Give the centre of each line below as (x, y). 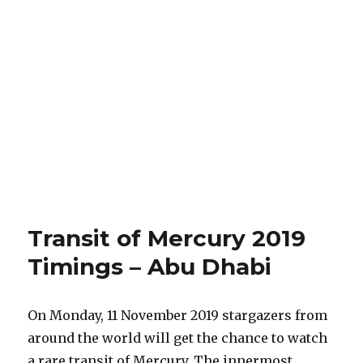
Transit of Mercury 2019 (167, 238)
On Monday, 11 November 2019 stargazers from (178, 315)
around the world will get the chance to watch (178, 337)
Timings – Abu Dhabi (150, 266)
